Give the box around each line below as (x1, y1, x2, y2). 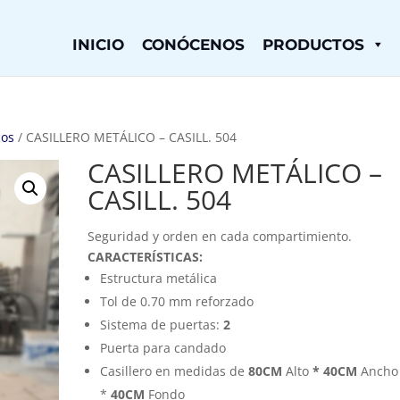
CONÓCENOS (142, 36, 245, 54)
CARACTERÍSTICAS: (87, 248, 204, 265)
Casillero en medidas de (100, 362, 249, 379)
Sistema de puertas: (100, 316, 224, 333)
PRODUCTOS (262, 36, 364, 54)
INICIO (72, 36, 124, 54)
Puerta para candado (100, 339, 227, 356)
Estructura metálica (100, 270, 218, 287)
